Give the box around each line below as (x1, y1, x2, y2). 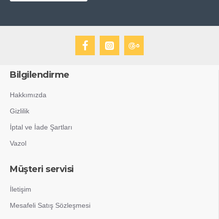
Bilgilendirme (10, 69, 69, 80)
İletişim (10, 185, 31, 193)
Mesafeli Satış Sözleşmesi (10, 201, 90, 209)
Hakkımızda (10, 91, 46, 99)
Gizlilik (10, 107, 29, 115)
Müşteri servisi (10, 164, 74, 175)
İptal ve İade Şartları (10, 123, 72, 131)
